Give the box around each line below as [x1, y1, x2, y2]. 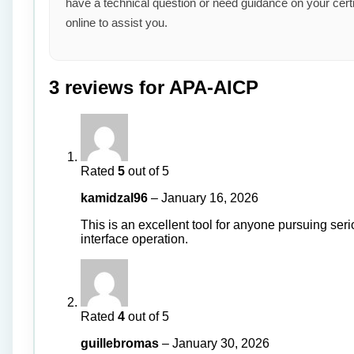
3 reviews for [49, 76, 169, 98]
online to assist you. [66, 15, 168, 29]
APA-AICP [169, 76, 258, 98]
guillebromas [81, 337, 162, 351]
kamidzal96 [81, 191, 151, 205]
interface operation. [81, 232, 188, 247]
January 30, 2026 [172, 337, 269, 351]
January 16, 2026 [161, 191, 258, 205]
